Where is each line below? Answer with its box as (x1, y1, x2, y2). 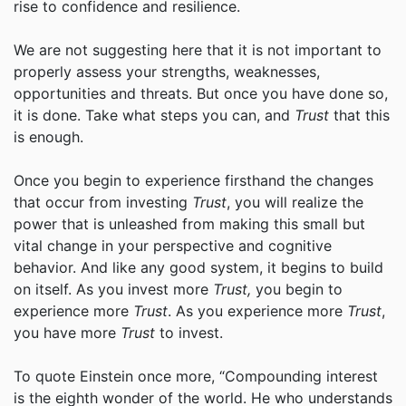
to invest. (159, 324, 223, 343)
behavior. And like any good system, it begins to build (14, 258, 383, 277)
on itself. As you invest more (14, 280, 213, 299)
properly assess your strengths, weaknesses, (14, 63, 320, 82)
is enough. (14, 128, 83, 147)
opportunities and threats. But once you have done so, (14, 84, 388, 103)
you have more (14, 324, 121, 343)
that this (329, 106, 390, 125)
